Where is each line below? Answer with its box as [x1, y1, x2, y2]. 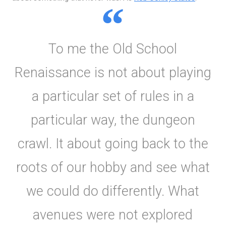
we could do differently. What [26, 183, 200, 200]
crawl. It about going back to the [17, 136, 208, 152]
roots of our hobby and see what [16, 159, 210, 176]
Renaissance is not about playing [14, 65, 211, 81]
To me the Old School [48, 41, 178, 58]
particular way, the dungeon [30, 112, 195, 129]
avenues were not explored [33, 207, 193, 223]
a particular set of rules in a [31, 88, 194, 105]
